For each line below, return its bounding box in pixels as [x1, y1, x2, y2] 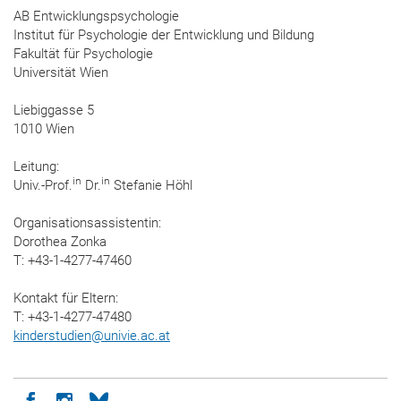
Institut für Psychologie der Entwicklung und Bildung [13, 26, 314, 43]
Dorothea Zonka [13, 233, 107, 250]
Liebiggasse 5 [13, 101, 94, 118]
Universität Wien [13, 64, 108, 81]
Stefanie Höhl [110, 176, 192, 193]
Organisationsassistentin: [13, 214, 161, 231]
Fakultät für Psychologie [13, 45, 153, 62]
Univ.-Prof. [13, 176, 73, 193]
